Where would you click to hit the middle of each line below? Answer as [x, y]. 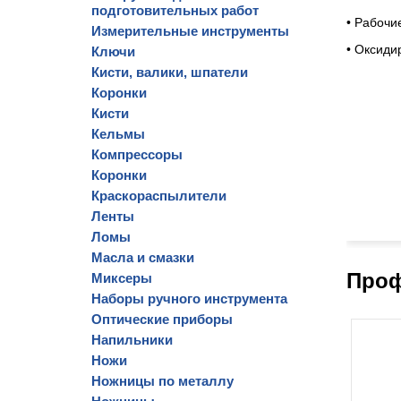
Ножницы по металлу [162, 381]
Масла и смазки [143, 257]
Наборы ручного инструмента [189, 299]
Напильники [132, 340]
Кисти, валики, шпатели [170, 72]
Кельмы [118, 134]
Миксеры [122, 278]
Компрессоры [137, 154]
